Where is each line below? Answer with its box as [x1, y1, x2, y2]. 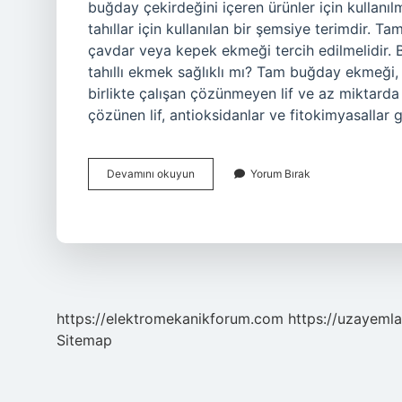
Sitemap [57, 331, 112, 349]
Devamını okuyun [107, 167, 195, 180]
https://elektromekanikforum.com [57, 310, 284, 328]
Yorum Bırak [250, 167, 310, 180]
